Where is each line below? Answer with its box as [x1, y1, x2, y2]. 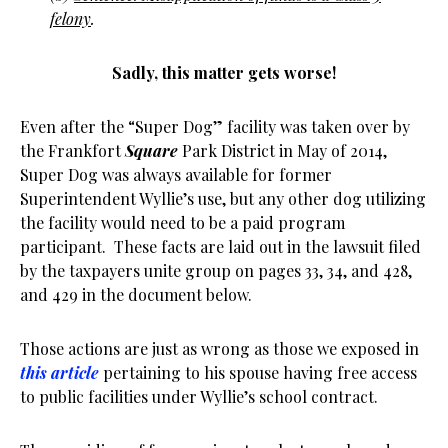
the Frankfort [20, 140, 125, 161]
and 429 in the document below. [20, 284, 252, 305]
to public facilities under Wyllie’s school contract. [20, 386, 378, 407]
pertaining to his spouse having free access [99, 362, 417, 383]
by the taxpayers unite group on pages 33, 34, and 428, [20, 260, 412, 281]
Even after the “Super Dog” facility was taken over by [20, 116, 410, 137]
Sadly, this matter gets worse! [112, 62, 336, 83]
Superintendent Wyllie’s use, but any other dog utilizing [20, 188, 426, 209]
